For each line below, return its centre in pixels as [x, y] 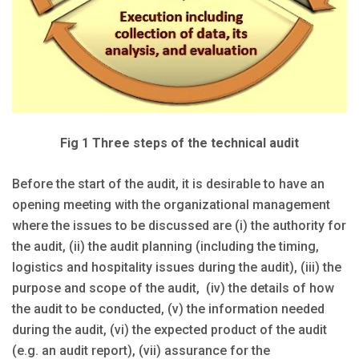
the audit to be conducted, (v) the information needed [168, 309]
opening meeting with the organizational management [171, 204]
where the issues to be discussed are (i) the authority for [179, 225]
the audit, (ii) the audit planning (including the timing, [165, 246]
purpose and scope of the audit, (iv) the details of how [173, 288]
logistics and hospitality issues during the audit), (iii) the [177, 267]
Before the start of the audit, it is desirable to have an [168, 184]
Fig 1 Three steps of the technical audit [179, 143]
